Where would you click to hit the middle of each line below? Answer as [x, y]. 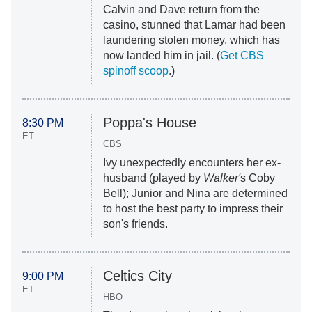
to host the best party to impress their [193, 209]
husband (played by [153, 178]
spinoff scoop [135, 71]
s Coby [257, 178]
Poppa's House [149, 123]
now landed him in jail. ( [161, 56]
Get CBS [242, 56]
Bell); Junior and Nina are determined [195, 194]
